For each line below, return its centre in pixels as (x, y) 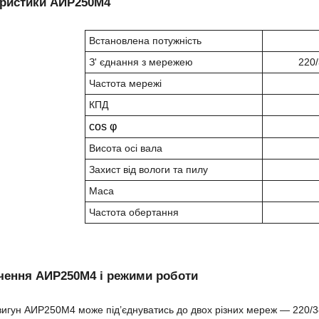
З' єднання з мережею (141, 62)
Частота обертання (134, 212)
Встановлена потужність (145, 40)
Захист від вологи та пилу (148, 169)
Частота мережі (125, 83)
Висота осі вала (126, 148)
